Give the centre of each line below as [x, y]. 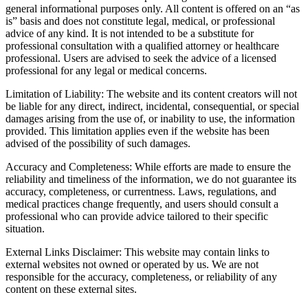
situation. [25, 229]
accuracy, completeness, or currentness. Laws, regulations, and [141, 192]
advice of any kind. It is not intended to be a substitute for [130, 34]
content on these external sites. [71, 289]
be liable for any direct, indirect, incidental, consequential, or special [152, 107]
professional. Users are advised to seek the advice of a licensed [141, 58]
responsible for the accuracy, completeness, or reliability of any [141, 277]
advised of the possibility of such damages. [98, 144]
